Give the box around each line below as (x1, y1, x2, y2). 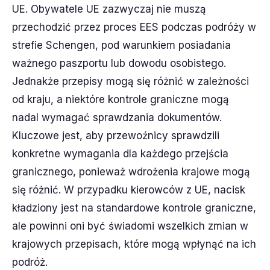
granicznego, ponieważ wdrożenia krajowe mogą (12, 166, 250, 178)
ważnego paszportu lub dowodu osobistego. (12, 57, 226, 69)
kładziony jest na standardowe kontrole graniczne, (12, 202, 256, 214)
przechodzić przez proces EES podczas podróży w (12, 21, 256, 33)
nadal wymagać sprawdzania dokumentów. (12, 111, 222, 124)
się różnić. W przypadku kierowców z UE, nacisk (12, 184, 245, 196)
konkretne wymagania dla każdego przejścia (12, 148, 228, 160)
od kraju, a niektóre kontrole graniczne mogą (12, 93, 229, 105)
